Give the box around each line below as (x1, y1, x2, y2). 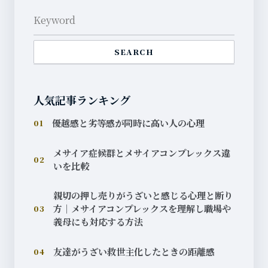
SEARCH (114, 47, 154, 58)
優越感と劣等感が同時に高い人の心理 (51, 117, 205, 130)
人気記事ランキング (33, 92, 130, 108)
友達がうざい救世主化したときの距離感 (53, 245, 215, 258)
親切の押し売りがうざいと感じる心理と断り (53, 189, 233, 202)
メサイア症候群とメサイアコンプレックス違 (53, 146, 230, 159)
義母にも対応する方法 (53, 215, 143, 229)
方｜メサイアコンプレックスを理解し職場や (53, 202, 231, 215)
